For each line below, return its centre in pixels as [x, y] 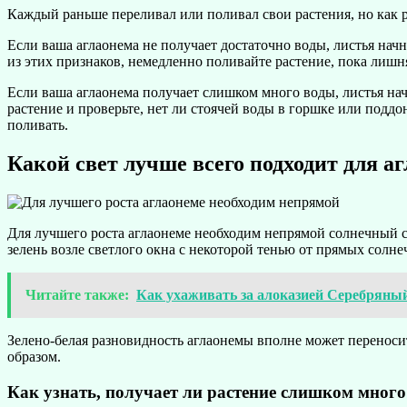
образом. [34, 356]
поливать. [38, 125]
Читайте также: [77, 294]
